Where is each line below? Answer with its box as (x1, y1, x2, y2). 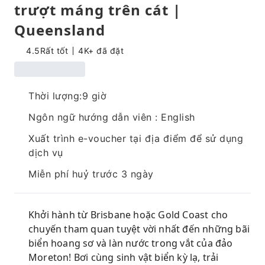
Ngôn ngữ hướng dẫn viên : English (28, 111, 195, 123)
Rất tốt (40, 46, 68, 56)
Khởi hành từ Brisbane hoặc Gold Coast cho (28, 208, 228, 221)
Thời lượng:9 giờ (28, 90, 106, 102)
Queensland (14, 20, 105, 40)
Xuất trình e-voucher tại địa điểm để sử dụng (28, 132, 243, 144)
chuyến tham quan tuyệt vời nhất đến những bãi (28, 222, 250, 235)
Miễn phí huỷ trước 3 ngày (28, 168, 154, 180)
